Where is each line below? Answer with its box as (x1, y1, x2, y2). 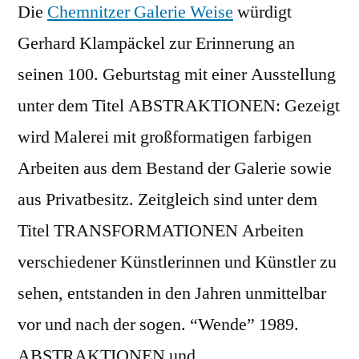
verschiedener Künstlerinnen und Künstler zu (18, 250, 337, 273)
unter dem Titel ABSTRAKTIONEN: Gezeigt (18, 94, 340, 117)
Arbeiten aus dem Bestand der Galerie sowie (18, 156, 332, 179)
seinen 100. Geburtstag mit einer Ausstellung (18, 63, 336, 86)
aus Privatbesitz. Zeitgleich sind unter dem (18, 188, 317, 211)
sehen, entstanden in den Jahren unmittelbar (18, 281, 326, 305)
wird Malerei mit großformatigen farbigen (18, 125, 312, 148)
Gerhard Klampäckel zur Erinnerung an (18, 31, 295, 54)
